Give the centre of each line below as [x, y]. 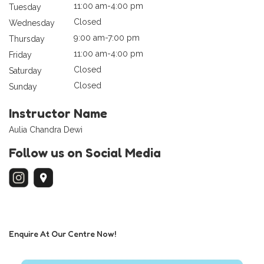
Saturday [25, 71]
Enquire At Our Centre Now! [62, 234]
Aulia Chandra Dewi [46, 130]
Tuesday [25, 7]
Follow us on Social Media [85, 153]
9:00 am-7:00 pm [107, 38]
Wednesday [32, 23]
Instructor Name [58, 113]
